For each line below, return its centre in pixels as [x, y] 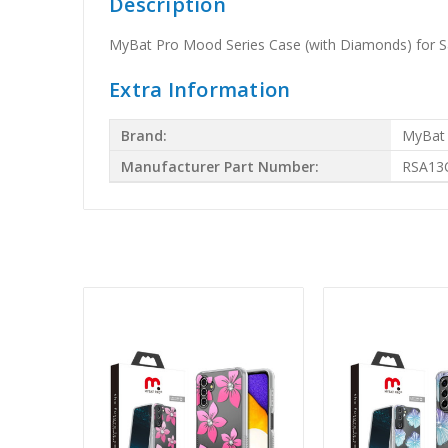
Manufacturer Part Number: [220, 166]
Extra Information [200, 90]
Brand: [144, 135]
